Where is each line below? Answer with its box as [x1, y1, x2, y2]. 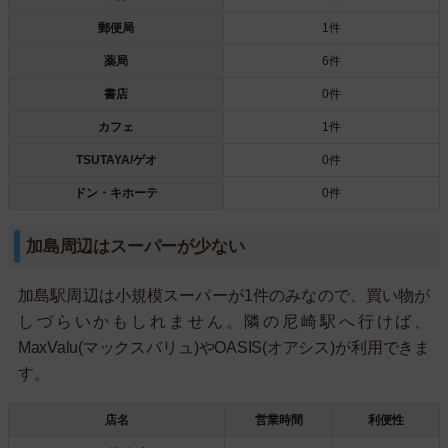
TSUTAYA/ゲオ [75, 153, 157, 168]
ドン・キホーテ [74, 186, 158, 201]
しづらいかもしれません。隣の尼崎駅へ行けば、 [18, 313, 430, 331]
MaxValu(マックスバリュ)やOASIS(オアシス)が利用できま [18, 339, 430, 357]
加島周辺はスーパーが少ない [26, 237, 245, 257]
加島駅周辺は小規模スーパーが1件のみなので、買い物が [18, 287, 430, 305]
